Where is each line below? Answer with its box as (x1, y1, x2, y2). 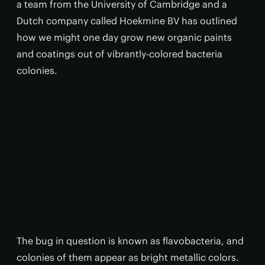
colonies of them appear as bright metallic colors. (17, 251, 239, 263)
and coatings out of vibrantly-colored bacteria (17, 48, 222, 60)
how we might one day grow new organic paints (17, 31, 232, 43)
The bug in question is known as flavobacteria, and (17, 235, 244, 247)
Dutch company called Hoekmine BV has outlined (17, 15, 237, 27)
